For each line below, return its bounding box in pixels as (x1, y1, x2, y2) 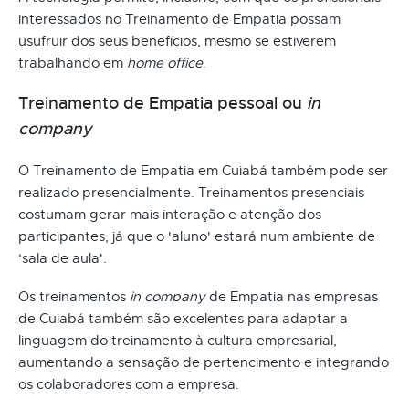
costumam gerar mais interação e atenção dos (18, 205, 321, 223)
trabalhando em (18, 54, 127, 71)
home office (127, 54, 203, 71)
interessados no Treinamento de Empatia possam (18, 10, 341, 27)
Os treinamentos (18, 288, 130, 305)
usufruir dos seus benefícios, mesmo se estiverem (18, 32, 336, 49)
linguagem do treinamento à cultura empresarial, (18, 331, 337, 349)
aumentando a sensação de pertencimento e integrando (18, 353, 389, 371)
